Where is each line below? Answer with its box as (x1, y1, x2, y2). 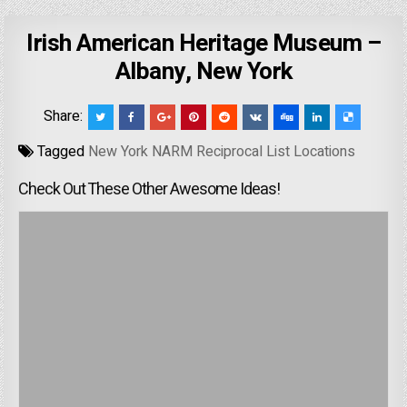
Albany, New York (114, 55, 293, 90)
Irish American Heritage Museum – (26, 26, 381, 62)
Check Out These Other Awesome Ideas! (18, 177, 281, 203)
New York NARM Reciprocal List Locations (88, 141, 356, 164)
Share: (43, 105, 86, 128)
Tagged (34, 141, 89, 164)
